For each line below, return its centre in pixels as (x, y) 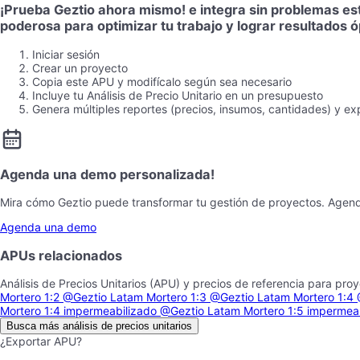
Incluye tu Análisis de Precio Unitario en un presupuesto (178, 95)
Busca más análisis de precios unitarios (99, 326)
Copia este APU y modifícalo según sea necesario (162, 81)
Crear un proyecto (80, 67)
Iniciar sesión (66, 54)
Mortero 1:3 (176, 297)
